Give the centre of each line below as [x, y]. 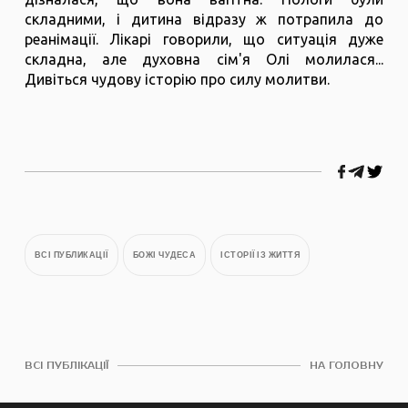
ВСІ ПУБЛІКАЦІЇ [66, 366]
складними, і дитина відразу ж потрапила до [204, 20]
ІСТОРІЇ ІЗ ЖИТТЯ [260, 255]
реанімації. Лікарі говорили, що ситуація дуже [204, 40]
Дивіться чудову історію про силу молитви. [177, 80]
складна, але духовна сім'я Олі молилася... [204, 60]
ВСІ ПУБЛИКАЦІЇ [71, 255]
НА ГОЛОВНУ [347, 366]
